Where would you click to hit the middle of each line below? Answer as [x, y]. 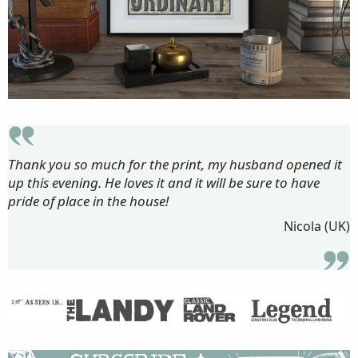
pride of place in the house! [88, 201]
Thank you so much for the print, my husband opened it [175, 164]
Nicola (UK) [317, 226]
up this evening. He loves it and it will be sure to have [164, 182]
